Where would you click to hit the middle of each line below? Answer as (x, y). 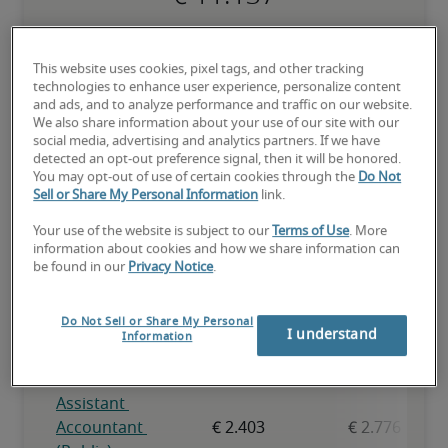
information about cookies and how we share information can (217, 249)
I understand (332, 334)
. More (368, 231)
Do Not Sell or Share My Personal (157, 321)
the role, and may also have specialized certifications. (224, 54)
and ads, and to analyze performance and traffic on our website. (223, 105)
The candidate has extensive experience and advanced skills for (222, 36)
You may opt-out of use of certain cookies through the (196, 177)
